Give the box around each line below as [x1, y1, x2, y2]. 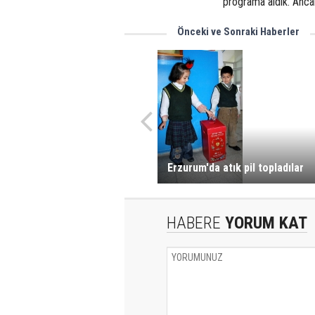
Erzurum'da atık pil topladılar [167, 161, 304, 174]
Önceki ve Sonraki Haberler [177, 25, 300, 38]
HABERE [167, 213, 221, 233]
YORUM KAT [221, 213, 307, 233]
